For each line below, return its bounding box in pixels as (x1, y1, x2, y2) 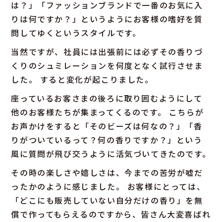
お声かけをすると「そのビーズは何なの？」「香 (11, 119, 203, 132)
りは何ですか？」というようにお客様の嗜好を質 (11, 12, 203, 25)
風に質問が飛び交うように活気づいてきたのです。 (11, 147, 211, 160)
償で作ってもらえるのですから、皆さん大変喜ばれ (11, 208, 211, 220)
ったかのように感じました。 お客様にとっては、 (11, 180, 206, 192)
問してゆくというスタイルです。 (11, 26, 141, 39)
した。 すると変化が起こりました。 (11, 73, 154, 85)
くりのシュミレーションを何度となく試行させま (11, 59, 203, 71)
